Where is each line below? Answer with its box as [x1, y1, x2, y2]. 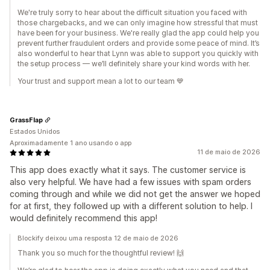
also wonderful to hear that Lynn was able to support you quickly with [17, 49, 259, 58]
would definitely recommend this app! [10, 213, 157, 223]
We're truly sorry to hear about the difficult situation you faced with [17, 8, 247, 17]
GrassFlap [10, 115, 43, 124]
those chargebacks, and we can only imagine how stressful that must [17, 18, 258, 27]
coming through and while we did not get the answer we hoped [10, 189, 260, 199]
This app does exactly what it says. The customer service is [10, 165, 246, 175]
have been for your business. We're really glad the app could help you [17, 28, 259, 37]
